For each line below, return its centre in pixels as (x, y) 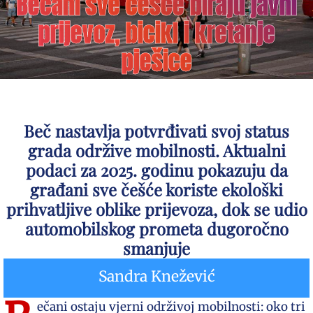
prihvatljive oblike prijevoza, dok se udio (156, 209)
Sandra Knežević (156, 276)
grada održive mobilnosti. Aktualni (156, 150)
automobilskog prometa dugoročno (156, 228)
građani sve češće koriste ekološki (156, 189)
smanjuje (156, 248)
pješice (156, 61)
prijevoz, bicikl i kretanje (156, 33)
